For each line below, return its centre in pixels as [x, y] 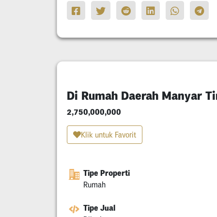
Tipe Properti [107, 173]
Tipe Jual [99, 208]
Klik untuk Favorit [108, 134]
